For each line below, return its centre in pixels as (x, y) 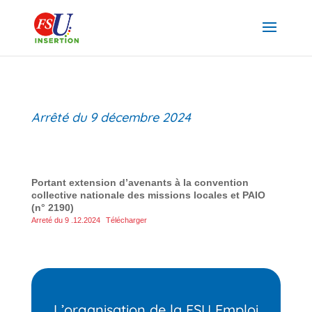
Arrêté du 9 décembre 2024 (111, 117)
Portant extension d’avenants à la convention (140, 182)
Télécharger (127, 220)
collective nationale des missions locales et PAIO (148, 195)
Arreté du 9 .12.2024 (65, 220)
